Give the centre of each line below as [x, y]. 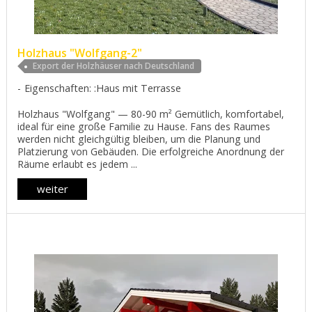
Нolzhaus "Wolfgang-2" [80, 53]
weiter [52, 189]
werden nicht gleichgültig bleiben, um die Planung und [139, 139]
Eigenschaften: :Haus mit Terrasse [103, 88]
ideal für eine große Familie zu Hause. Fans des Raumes [144, 126]
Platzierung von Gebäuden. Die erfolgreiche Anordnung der [151, 151]
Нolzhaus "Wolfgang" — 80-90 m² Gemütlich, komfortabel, [151, 114]
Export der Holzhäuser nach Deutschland [114, 65]
